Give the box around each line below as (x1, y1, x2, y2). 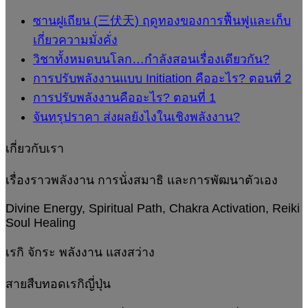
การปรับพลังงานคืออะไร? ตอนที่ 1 (33, 91, 216, 105)
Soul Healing (5, 216, 76, 230)
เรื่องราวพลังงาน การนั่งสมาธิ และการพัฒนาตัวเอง (5, 173, 278, 187)
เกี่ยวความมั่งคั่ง (33, 33, 118, 47)
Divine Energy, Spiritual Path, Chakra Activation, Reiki (5, 201, 300, 216)
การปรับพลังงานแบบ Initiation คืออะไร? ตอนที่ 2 (33, 71, 291, 86)
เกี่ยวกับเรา (5, 141, 64, 155)
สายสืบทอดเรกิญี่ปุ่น (5, 276, 111, 291)
